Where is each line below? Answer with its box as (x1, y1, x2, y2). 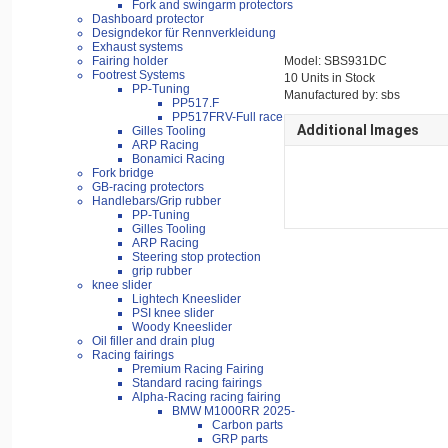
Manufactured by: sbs (284, 88, 401, 103)
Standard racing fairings (132, 376, 262, 391)
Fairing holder (92, 54, 168, 69)
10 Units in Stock (284, 71, 376, 86)
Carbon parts (212, 418, 283, 433)
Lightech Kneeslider (132, 292, 241, 307)
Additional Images (297, 122, 420, 139)
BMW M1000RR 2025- (172, 404, 295, 419)
